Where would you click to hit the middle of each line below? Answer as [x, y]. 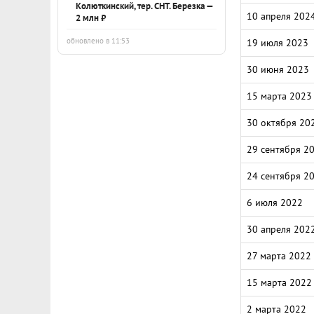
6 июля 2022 [275, 203]
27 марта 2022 [279, 256]
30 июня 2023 [278, 69]
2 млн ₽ [91, 18]
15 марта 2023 [279, 96]
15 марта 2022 [279, 282]
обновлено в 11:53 [98, 41]
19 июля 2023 [278, 43]
